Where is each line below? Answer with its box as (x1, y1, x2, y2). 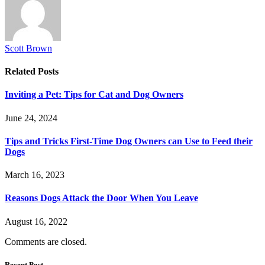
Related (5, 66, 38, 77)
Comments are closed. (5, 236, 87, 247)
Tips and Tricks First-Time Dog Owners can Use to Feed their (5, 135, 253, 146)
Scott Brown (5, 43, 52, 53)
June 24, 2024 (5, 112, 57, 123)
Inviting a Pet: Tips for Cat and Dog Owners (5, 89, 183, 100)
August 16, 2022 (5, 216, 67, 227)
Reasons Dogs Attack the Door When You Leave (5, 193, 198, 203)
